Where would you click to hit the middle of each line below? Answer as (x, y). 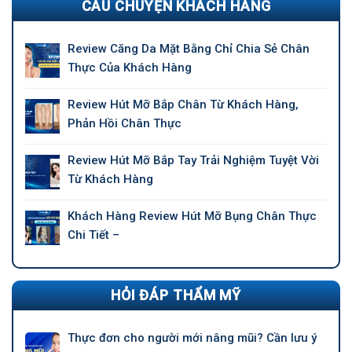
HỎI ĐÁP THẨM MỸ (176, 295)
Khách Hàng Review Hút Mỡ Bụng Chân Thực (192, 216)
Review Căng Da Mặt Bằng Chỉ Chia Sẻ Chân (189, 49)
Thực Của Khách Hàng (130, 68)
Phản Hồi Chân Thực (125, 123)
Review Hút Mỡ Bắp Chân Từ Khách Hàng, (183, 104)
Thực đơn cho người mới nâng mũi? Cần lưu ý (192, 338)
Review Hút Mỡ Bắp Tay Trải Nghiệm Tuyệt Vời (193, 160)
